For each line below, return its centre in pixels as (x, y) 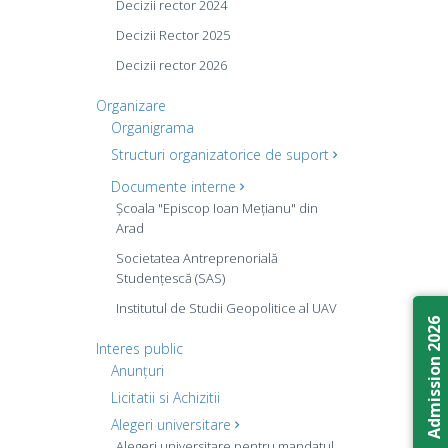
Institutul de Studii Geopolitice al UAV (226, 308)
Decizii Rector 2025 (173, 35)
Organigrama (152, 127)
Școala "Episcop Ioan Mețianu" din (217, 208)
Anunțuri (137, 370)
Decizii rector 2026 (171, 65)
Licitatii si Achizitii (165, 397)
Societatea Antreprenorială (197, 258)
